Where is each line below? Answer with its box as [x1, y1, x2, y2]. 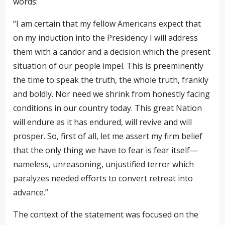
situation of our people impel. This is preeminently [13, 60, 204, 71]
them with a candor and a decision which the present [13, 46, 211, 57]
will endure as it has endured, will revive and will [13, 117, 192, 128]
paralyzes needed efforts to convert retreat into [13, 173, 193, 184]
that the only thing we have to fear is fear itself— [13, 145, 198, 156]
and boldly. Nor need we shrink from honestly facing [13, 88, 210, 99]
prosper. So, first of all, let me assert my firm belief [13, 131, 203, 142]
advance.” [13, 187, 49, 198]
